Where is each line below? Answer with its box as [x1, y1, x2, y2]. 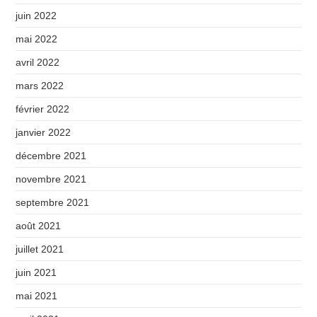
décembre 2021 [16, 149, 87, 161]
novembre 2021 [16, 173, 87, 185]
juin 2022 [16, 9, 57, 21]
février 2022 [16, 103, 70, 115]
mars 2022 [16, 79, 64, 91]
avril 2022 [16, 56, 60, 68]
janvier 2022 [16, 126, 71, 138]
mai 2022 [16, 33, 58, 45]
